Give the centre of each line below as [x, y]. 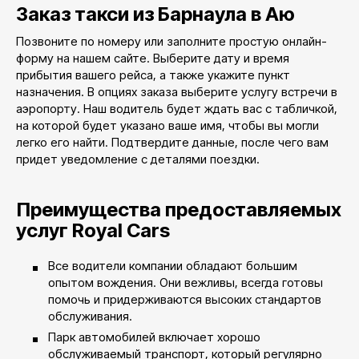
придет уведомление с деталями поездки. [139, 159]
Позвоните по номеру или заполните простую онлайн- [171, 41]
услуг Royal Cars [93, 230]
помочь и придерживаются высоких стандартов [185, 299]
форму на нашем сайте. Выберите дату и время [153, 58]
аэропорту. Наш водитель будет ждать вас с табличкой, [177, 109]
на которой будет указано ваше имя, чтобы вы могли [167, 125]
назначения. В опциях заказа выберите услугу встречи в [177, 92]
